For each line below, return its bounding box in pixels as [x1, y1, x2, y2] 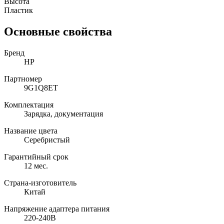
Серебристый [24, 135, 70, 144]
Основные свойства [4, 24, 112, 38]
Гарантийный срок [4, 152, 68, 161]
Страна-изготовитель [4, 178, 76, 187]
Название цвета [4, 126, 57, 135]
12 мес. [24, 161, 48, 170]
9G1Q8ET [24, 83, 58, 92]
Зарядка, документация [24, 109, 103, 118]
